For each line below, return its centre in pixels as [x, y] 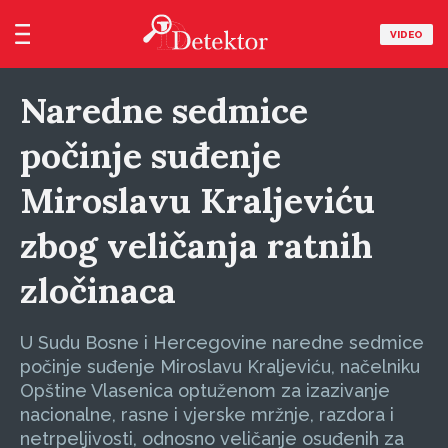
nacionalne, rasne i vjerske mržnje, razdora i [207, 414]
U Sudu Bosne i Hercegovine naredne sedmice [222, 342]
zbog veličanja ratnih [196, 245]
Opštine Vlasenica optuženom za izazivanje [205, 390]
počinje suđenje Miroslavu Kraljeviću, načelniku [220, 366]
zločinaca [98, 290]
